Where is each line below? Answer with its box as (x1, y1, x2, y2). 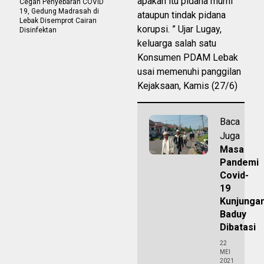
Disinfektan (19, 26, 57, 35)
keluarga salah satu (137, 38, 216, 49)
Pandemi (220, 157, 259, 169)
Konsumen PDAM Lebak (137, 52, 238, 64)
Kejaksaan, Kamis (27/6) (137, 80, 237, 92)
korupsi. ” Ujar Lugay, (137, 24, 222, 35)
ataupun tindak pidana (137, 9, 226, 21)
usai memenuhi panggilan (137, 66, 241, 78)
